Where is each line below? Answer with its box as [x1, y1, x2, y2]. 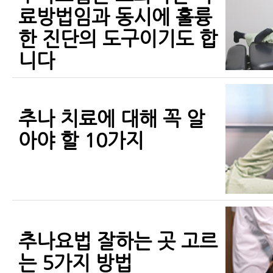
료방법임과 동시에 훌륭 [18, 5, 212, 28]
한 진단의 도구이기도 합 [18, 27, 218, 50]
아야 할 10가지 [18, 129, 144, 152]
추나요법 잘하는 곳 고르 [18, 230, 218, 252]
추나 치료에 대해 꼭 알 [18, 107, 205, 130]
